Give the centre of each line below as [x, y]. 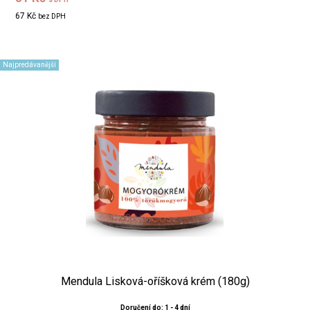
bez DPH [52, 16]
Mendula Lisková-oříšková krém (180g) [155, 281]
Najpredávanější [29, 64]
